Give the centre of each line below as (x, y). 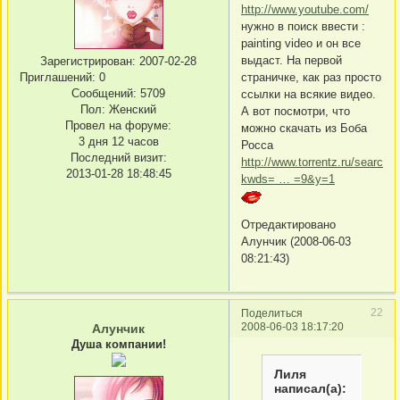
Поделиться (272, 312)
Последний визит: (118, 157)
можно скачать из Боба (304, 129)
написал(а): (311, 388)
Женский (131, 109)
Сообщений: (104, 93)
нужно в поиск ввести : (303, 27)
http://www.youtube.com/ (305, 10)
